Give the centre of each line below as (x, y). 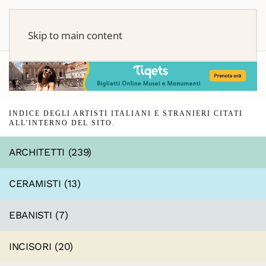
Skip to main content (75, 35)
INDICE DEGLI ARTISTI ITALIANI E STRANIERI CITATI (126, 113)
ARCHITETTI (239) (50, 152)
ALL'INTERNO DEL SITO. (62, 123)
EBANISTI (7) (39, 215)
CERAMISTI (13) (45, 183)
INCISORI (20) (41, 246)
